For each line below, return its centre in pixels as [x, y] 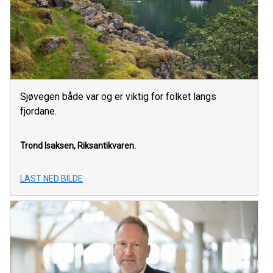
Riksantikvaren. [107, 145]
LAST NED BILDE [51, 178]
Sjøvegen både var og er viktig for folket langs [118, 96]
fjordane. [38, 111]
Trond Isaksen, [48, 145]
